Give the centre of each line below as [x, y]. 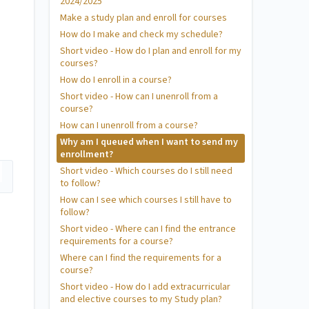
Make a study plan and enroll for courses [143, 18]
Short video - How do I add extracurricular [145, 287]
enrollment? [87, 154]
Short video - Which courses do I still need [146, 171]
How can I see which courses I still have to [146, 200]
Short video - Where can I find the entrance [148, 229]
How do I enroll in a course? [116, 80]
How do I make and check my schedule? [141, 34]
